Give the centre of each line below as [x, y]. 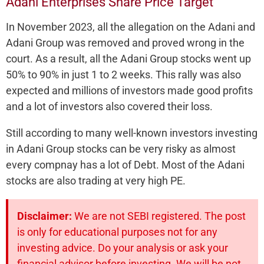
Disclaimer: [44, 216]
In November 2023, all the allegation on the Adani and [131, 27]
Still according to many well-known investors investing [132, 133]
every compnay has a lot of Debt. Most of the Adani [125, 164]
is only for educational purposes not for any [117, 232]
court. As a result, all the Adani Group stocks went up [128, 58]
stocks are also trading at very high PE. [96, 180]
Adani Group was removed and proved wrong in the [125, 42]
